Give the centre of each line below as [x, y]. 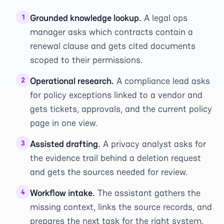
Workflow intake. [62, 193]
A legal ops [164, 18]
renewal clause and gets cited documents [113, 46]
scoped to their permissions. [86, 60]
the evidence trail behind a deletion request [115, 158]
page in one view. [64, 123]
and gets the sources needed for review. [109, 172]
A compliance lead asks [162, 81]
